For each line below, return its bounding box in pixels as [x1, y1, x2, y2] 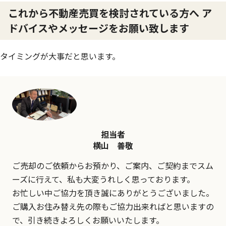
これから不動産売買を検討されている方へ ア [8, 6, 212, 20]
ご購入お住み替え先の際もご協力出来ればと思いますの [12, 200, 214, 212]
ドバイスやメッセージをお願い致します [8, 21, 189, 35]
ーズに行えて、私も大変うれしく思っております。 [12, 173, 195, 185]
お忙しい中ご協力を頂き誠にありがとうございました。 [12, 186, 214, 199]
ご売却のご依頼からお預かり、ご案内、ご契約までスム [12, 159, 213, 172]
